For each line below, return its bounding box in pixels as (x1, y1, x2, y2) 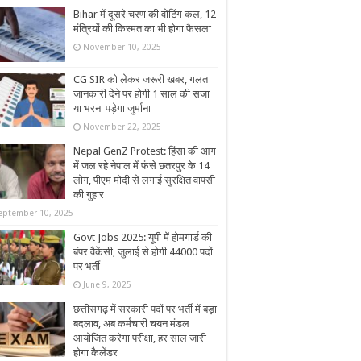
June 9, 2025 (83, 280, 131, 290)
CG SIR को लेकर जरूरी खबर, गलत (73, 73, 208, 86)
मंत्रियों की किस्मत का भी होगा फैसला (73, 23, 211, 35)
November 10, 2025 (83, 42, 161, 52)
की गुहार (73, 189, 104, 201)
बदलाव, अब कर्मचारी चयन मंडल (73, 317, 189, 330)
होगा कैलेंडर (73, 346, 118, 359)
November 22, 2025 (83, 122, 161, 132)
